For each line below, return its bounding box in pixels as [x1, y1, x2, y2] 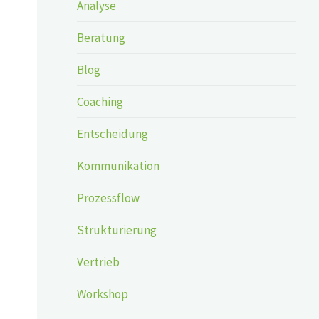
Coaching [77, 93, 124, 110]
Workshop [77, 286, 129, 302]
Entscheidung [77, 125, 149, 142]
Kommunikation [77, 157, 160, 174]
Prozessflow [77, 189, 140, 206]
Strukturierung [77, 221, 157, 238]
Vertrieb [77, 253, 120, 270]
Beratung [77, 29, 126, 46]
